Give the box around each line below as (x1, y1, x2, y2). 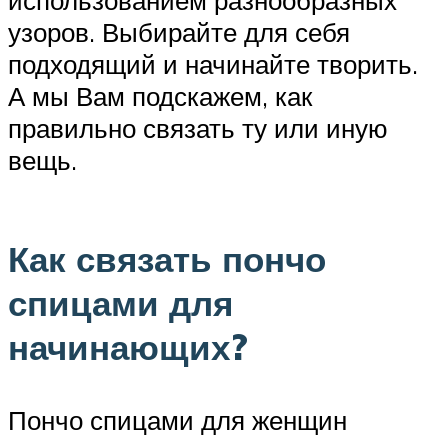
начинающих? (8, 324, 248, 369)
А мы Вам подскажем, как (8, 79, 312, 112)
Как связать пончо (8, 236, 326, 281)
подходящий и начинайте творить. (8, 47, 418, 80)
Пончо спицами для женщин (8, 403, 347, 436)
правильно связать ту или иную (8, 111, 388, 144)
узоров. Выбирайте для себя (8, 15, 350, 48)
